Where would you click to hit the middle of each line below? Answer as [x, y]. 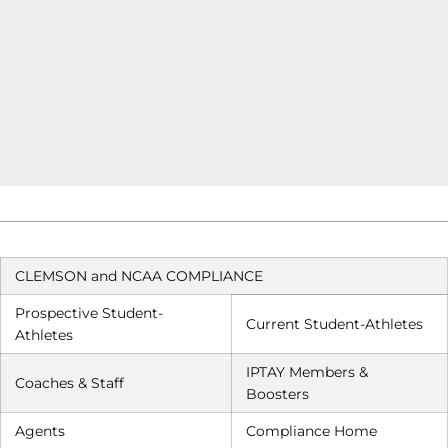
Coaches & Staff [69, 383]
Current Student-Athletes [334, 324]
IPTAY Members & [307, 372]
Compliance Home [311, 431]
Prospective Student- [89, 313]
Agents [40, 431]
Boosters [277, 394]
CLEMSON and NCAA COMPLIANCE [139, 276]
